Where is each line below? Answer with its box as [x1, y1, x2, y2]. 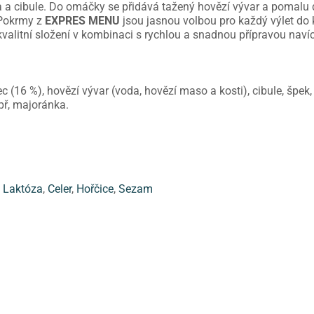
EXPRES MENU [45, 14, 120, 28]
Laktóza [3, 182, 43, 196]
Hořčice [76, 182, 114, 196]
